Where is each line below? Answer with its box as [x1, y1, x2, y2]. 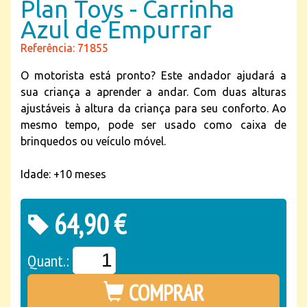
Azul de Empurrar [21, 16, 212, 43]
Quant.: [27, 250, 73, 271]
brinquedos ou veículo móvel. [21, 135, 166, 147]
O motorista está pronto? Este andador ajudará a [21, 69, 286, 82]
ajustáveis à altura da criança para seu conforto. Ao [21, 102, 286, 114]
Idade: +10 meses [21, 168, 106, 180]
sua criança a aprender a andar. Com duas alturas [21, 86, 286, 98]
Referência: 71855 [21, 42, 108, 54]
